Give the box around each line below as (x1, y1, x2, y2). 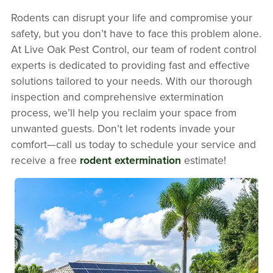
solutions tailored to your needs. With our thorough (10, 73, 252, 89)
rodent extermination (79, 152, 181, 168)
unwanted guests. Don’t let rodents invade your (10, 121, 235, 136)
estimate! (180, 152, 226, 168)
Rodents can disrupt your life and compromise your (10, 10, 252, 26)
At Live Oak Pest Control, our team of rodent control (10, 41, 257, 57)
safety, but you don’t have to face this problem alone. (10, 26, 261, 41)
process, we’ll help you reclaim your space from (10, 105, 236, 121)
